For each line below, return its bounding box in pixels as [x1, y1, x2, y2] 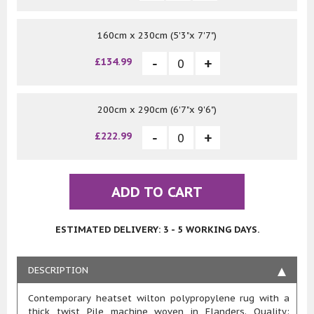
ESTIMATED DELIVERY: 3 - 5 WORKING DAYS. [55, 224, 259, 236]
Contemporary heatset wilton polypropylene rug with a [28, 292, 289, 305]
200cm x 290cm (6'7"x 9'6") [97, 104, 217, 116]
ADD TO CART [111, 183, 203, 202]
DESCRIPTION [28, 264, 88, 277]
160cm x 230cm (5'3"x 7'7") [97, 29, 217, 42]
